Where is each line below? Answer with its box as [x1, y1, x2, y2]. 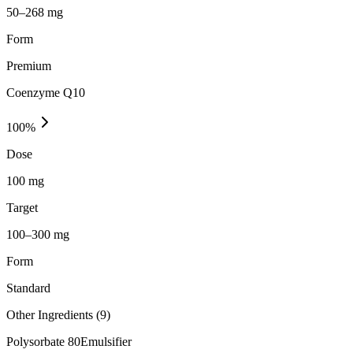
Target [6, 200, 38, 214]
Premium [6, 58, 51, 72]
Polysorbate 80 [6, 334, 80, 348]
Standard [6, 281, 50, 295]
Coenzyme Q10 [6, 85, 85, 99]
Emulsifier [80, 334, 132, 348]
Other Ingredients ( [6, 307, 100, 321]
